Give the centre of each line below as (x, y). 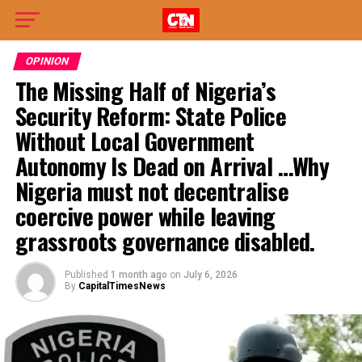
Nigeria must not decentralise (152, 191)
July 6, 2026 (210, 275)
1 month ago (139, 275)
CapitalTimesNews (122, 286)
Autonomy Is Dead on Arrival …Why (172, 166)
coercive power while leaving (145, 216)
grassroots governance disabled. (165, 241)
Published (86, 275)
